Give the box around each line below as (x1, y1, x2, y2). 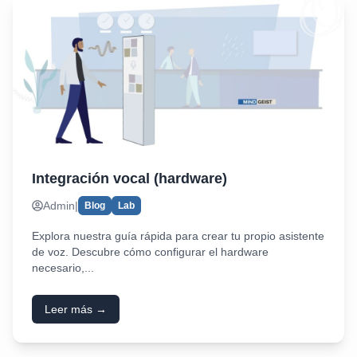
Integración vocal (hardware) (32, 171, 227, 186)
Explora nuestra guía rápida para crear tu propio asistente (32, 229, 324, 242)
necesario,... (32, 261, 94, 274)
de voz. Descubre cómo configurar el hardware (32, 245, 269, 258)
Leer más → (45, 303, 107, 316)
